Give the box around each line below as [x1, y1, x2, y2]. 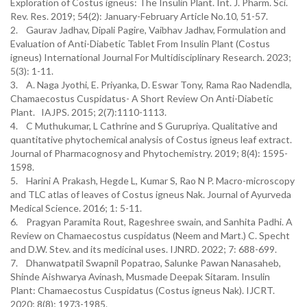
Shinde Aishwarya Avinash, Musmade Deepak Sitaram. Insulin [10, 271, 270, 282]
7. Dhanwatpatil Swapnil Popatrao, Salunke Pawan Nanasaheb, [10, 257, 281, 269]
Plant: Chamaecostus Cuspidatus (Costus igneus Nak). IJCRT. [10, 284, 275, 296]
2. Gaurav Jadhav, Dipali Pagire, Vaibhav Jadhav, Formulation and [10, 24, 286, 36]
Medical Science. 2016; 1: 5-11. [10, 202, 142, 214]
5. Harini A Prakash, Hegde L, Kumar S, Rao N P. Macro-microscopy [10, 175, 295, 186]
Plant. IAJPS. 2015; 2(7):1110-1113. [10, 106, 167, 118]
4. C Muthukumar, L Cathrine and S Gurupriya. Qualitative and [10, 120, 278, 132]
